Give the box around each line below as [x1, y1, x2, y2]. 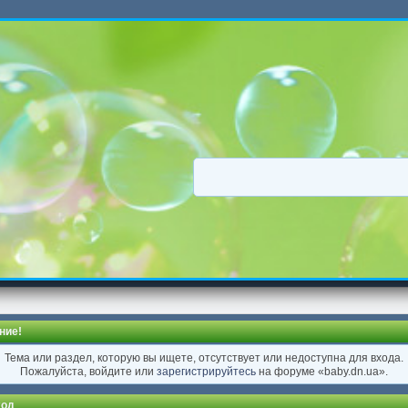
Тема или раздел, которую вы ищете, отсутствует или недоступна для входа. [5, 351, 403, 363]
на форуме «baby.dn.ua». [256, 364, 388, 377]
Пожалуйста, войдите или [20, 364, 157, 377]
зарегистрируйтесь [157, 364, 256, 377]
